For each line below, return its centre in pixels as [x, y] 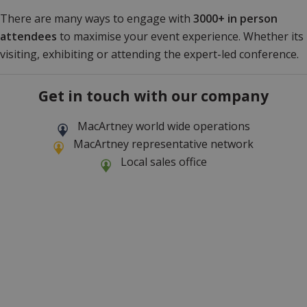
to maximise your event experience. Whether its [180, 36]
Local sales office [163, 161]
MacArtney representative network [163, 144]
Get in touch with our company [153, 96]
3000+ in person [235, 18]
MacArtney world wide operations [163, 126]
